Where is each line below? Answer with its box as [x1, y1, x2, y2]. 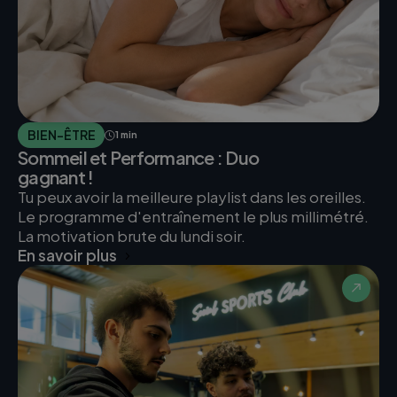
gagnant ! [18, 166, 94, 189]
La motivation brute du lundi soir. [18, 226, 245, 246]
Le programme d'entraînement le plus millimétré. [18, 206, 369, 227]
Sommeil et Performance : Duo [18, 146, 259, 169]
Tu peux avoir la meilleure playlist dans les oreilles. [18, 187, 366, 207]
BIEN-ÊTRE [27, 127, 96, 144]
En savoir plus [18, 245, 117, 266]
